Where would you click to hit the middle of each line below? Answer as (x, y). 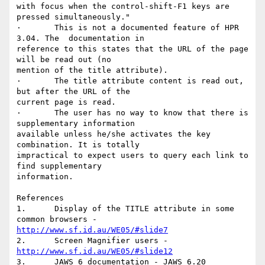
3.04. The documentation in (80, 38)
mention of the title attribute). (92, 70)
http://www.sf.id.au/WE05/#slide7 (92, 230)
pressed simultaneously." (73, 17)
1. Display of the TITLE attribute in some (21, 209)
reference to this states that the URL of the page (132, 49)
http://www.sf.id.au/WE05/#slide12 (95, 251)
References (40, 198)
